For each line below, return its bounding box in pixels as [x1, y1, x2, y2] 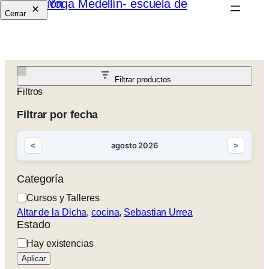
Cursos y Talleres [26, 192, 100, 203]
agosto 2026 [111, 141, 158, 150]
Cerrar [5, 9, 26, 18]
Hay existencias [26, 238, 94, 249]
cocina [91, 207, 119, 218]
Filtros [17, 86, 43, 97]
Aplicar [22, 254, 46, 264]
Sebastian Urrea [124, 207, 193, 218]
